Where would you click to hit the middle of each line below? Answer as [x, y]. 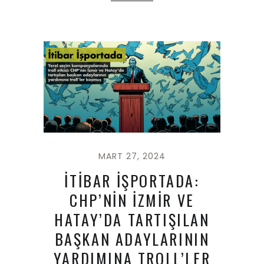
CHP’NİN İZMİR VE [132, 200]
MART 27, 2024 [132, 156]
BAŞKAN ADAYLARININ [132, 239]
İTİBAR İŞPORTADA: [132, 181]
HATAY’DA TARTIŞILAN [132, 220]
